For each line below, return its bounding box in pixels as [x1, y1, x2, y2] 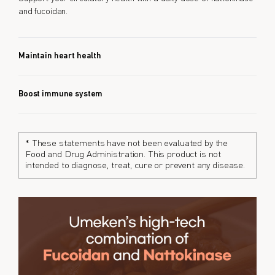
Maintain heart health [18, 52, 102, 61]
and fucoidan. [18, 7, 68, 17]
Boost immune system [18, 90, 103, 99]
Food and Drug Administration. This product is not [25, 150, 222, 160]
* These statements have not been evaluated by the [25, 139, 228, 149]
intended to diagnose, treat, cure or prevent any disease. [25, 161, 246, 171]
